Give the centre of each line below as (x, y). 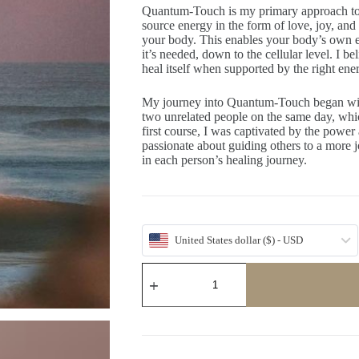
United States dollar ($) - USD (238, 240)
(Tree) (155, 310)
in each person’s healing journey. (224, 160)
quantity (161, 323)
